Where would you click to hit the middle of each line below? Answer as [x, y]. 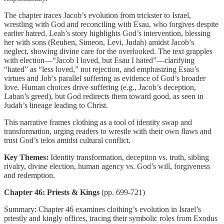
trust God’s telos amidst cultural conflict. [67, 140]
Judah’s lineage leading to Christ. [56, 105]
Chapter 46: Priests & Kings [52, 192]
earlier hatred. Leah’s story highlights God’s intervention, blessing [107, 33]
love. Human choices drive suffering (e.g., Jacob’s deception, [100, 87]
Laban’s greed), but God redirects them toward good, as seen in [104, 96]
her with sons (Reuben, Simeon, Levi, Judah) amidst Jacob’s [99, 42]
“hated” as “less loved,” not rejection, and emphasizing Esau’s [101, 69]
